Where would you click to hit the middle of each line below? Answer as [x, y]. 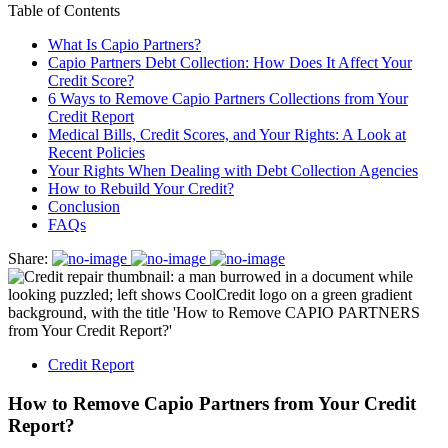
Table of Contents [64, 10]
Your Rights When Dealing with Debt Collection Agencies [233, 170]
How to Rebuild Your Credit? [141, 188]
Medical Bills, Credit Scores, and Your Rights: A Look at [227, 134]
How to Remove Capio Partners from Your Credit [212, 403]
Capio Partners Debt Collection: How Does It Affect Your [230, 62]
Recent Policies [96, 152]
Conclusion [84, 206]
